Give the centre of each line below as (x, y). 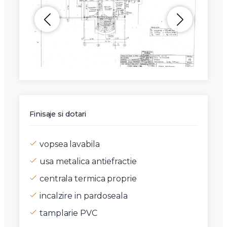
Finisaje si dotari (58, 114)
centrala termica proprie (88, 179)
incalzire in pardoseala (84, 196)
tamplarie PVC (68, 213)
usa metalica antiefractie (88, 162)
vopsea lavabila (70, 144)
